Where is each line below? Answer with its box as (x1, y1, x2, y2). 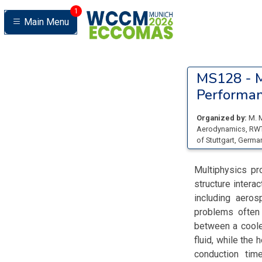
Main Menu (24, 16, 69, 27)
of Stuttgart (196, 136, 235, 144)
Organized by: (196, 113, 247, 122)
